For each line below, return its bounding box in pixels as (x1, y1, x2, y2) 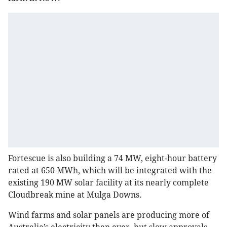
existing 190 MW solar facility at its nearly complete (8, 178, 209, 188)
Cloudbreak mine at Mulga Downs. (8, 190, 142, 200)
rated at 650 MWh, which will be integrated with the (8, 166, 212, 176)
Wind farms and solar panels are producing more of (8, 210, 209, 220)
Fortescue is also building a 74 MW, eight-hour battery (8, 154, 217, 164)
